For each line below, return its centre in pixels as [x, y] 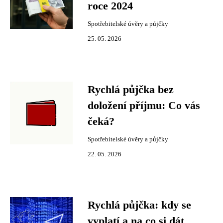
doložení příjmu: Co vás [144, 106]
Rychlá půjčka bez [131, 90]
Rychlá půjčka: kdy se [139, 205]
